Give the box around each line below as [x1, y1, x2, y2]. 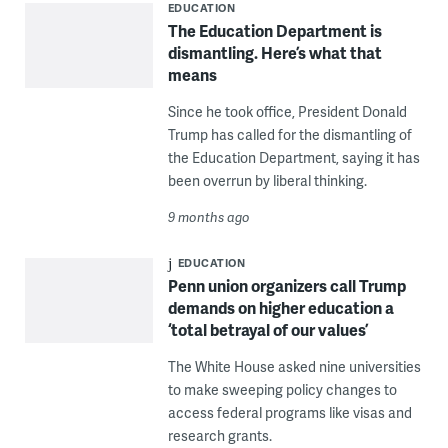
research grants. [167, 426, 272, 446]
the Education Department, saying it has [167, 148, 420, 168]
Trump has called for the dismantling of [167, 125, 412, 145]
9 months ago [167, 208, 250, 227]
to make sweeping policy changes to [167, 380, 397, 400]
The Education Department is [167, 19, 382, 43]
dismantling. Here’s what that [167, 41, 382, 65]
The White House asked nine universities [167, 357, 421, 377]
